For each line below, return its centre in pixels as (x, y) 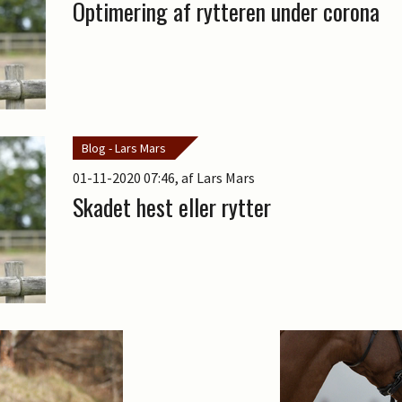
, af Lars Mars (214, 177)
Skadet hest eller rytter (171, 206)
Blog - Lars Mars (123, 148)
